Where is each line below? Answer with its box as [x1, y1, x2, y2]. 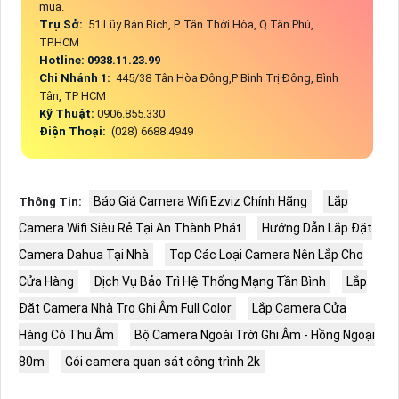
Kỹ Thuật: [38, 107, 97, 121]
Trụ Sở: [38, 18, 85, 32]
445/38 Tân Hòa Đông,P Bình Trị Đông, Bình [112, 71, 338, 85]
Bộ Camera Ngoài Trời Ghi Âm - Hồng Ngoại [134, 328, 375, 343]
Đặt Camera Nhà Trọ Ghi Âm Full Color [18, 301, 232, 316]
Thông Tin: [18, 195, 82, 209]
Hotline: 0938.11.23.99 [38, 53, 163, 68]
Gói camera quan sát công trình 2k [64, 354, 260, 370]
